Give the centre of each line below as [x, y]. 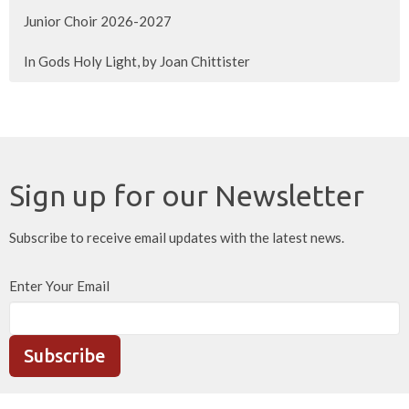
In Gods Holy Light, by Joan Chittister [137, 61]
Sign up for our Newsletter [187, 195]
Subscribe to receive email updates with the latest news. [177, 237]
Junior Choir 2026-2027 [98, 21]
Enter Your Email [59, 285]
